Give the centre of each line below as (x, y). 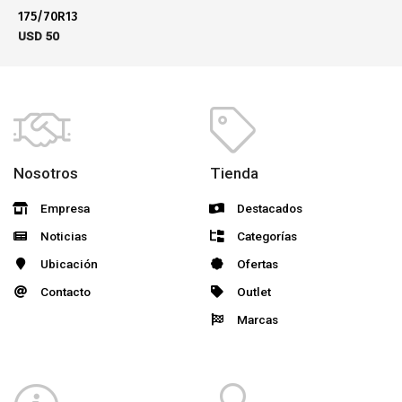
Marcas (258, 320)
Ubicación (69, 264)
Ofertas (258, 264)
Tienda (234, 174)
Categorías (267, 236)
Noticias (64, 236)
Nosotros (46, 174)
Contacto (66, 292)
